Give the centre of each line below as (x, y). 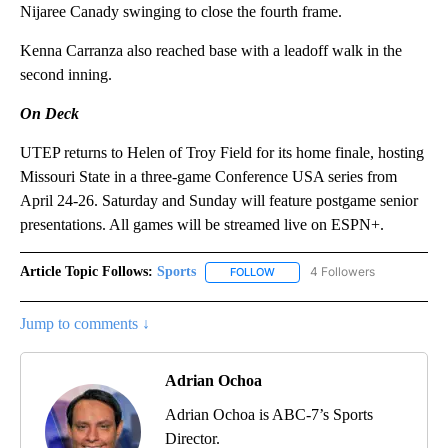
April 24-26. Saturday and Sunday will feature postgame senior (219, 201)
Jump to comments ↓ (85, 323)
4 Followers (342, 272)
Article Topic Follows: (86, 272)
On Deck (49, 114)
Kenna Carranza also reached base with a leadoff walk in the (211, 51)
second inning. (66, 75)
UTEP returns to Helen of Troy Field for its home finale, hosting (222, 153)
